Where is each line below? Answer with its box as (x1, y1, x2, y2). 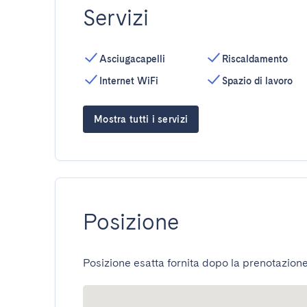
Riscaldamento (221, 53, 288, 64)
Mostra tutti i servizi (94, 114, 188, 125)
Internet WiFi (99, 75, 158, 86)
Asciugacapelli (99, 53, 165, 64)
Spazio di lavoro (221, 75, 293, 86)
